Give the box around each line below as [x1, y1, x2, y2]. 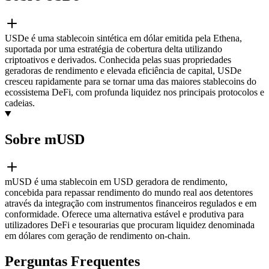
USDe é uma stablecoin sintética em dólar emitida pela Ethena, [5, 32, 242, 43]
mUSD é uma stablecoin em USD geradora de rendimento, [5, 176, 228, 187]
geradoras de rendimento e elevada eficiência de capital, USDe [5, 65, 241, 76]
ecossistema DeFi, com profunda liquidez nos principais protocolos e [5, 86, 264, 97]
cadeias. [5, 97, 35, 108]
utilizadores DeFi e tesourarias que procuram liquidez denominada [5, 219, 255, 230]
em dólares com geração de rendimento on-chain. [5, 230, 190, 241]
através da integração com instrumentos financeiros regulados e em [5, 198, 256, 208]
